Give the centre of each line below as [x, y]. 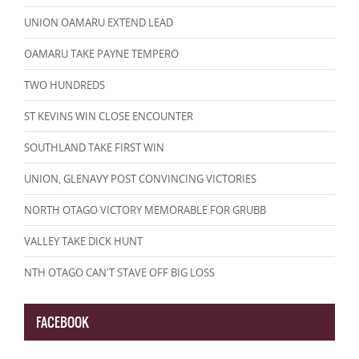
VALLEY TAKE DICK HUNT [83, 242]
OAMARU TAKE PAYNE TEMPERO [101, 54]
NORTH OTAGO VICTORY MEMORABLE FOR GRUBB [145, 210]
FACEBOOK [63, 323]
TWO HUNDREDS [65, 85]
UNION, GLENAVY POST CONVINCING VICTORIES [140, 179]
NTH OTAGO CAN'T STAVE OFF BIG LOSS [119, 273]
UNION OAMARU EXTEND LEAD [99, 23]
